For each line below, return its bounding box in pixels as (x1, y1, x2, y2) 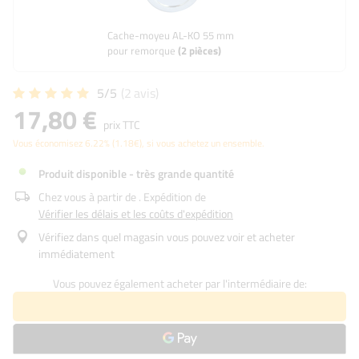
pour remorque (107, 42, 175, 58)
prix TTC (101, 116, 140, 133)
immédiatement (38, 245, 115, 262)
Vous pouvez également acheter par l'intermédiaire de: (52, 275, 307, 292)
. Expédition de (139, 188, 206, 205)
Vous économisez (13, 135, 83, 151)
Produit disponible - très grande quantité (38, 165, 234, 182)
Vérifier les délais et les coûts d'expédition (38, 205, 233, 222)
